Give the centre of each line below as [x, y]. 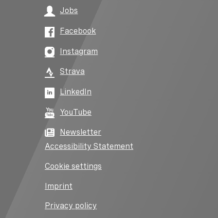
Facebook [78, 31]
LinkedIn [76, 91]
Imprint [58, 186]
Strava [73, 72]
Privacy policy [71, 206]
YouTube [76, 112]
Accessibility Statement [89, 146]
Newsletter [81, 132]
